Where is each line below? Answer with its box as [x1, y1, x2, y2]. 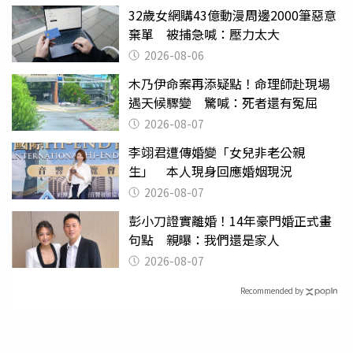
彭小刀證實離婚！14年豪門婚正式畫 [128, 210, 332, 230]
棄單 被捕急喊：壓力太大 [128, 24, 280, 43]
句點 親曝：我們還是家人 [128, 229, 280, 249]
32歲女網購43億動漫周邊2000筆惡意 [128, 5, 336, 24]
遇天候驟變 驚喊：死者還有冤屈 [128, 92, 318, 112]
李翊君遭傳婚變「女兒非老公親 [128, 142, 305, 162]
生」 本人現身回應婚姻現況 [128, 161, 292, 180]
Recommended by [240, 284, 303, 297]
